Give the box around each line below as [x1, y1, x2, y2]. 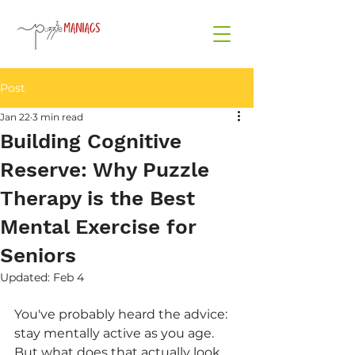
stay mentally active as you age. [14, 326, 217, 341]
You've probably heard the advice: [14, 307, 231, 322]
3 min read [32, 111, 83, 123]
